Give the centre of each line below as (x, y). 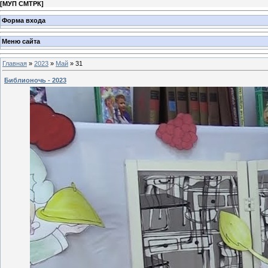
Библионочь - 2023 (35, 80)
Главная (15, 63)
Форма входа (24, 20)
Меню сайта (21, 42)
